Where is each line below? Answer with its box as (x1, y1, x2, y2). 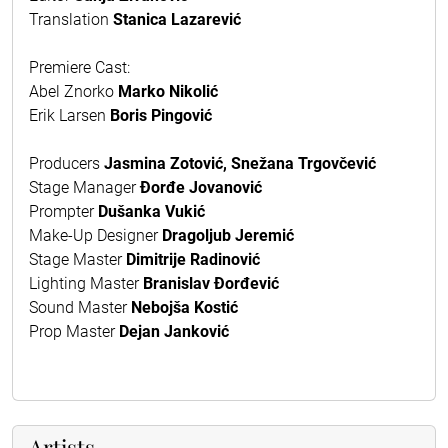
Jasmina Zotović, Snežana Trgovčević (104, 153, 376, 173)
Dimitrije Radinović (126, 249, 260, 269)
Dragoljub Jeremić (158, 225, 294, 245)
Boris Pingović (110, 105, 212, 125)
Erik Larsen (29, 105, 110, 125)
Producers (29, 153, 104, 173)
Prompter (29, 201, 98, 221)
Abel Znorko (29, 81, 118, 101)
